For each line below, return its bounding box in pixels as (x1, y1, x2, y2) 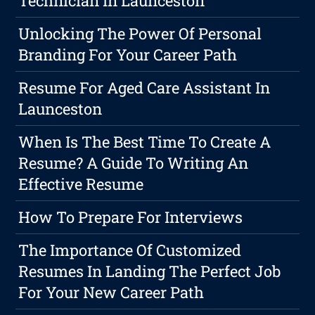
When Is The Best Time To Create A (18, 131, 271, 153)
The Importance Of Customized (18, 240, 242, 261)
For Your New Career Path (18, 282, 205, 303)
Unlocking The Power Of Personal (18, 23, 262, 44)
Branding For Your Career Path (18, 44, 238, 65)
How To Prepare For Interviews (18, 207, 243, 228)
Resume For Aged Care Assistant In (18, 77, 271, 98)
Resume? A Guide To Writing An (18, 153, 249, 174)
